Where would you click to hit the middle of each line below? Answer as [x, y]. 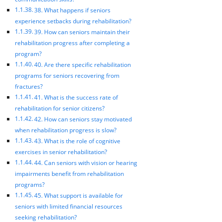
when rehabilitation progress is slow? [66, 130]
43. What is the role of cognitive [78, 141]
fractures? [29, 86]
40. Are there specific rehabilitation [83, 64]
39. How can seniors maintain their [82, 32]
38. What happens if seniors [73, 10]
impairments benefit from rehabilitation [69, 173]
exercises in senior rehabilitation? [61, 152]
